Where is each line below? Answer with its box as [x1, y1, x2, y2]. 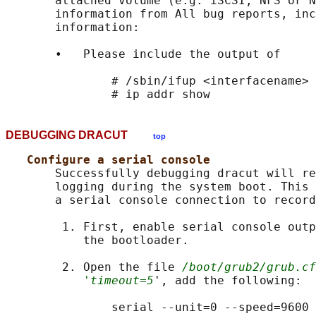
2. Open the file [6, 260, 182, 274]
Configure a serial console [27, 153, 210, 167]
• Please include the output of [6, 47, 281, 61]
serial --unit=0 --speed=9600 [6, 300, 309, 315]
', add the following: [154, 274, 302, 288]
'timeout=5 [83, 274, 154, 288]
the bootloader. [6, 233, 189, 248]
